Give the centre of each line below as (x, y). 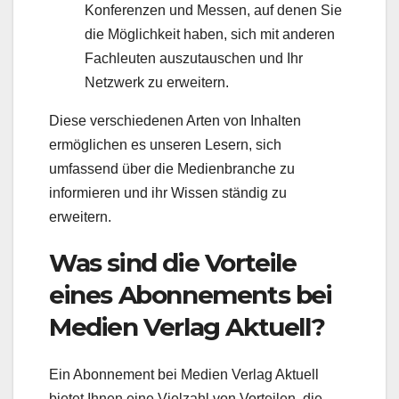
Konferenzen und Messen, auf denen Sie (213, 10)
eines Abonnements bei (191, 294)
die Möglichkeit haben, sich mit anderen (210, 34)
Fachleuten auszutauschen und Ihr (194, 58)
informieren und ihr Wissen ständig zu (168, 192)
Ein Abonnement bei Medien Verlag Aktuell (184, 374)
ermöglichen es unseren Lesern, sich (165, 144)
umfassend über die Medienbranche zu (172, 168)
